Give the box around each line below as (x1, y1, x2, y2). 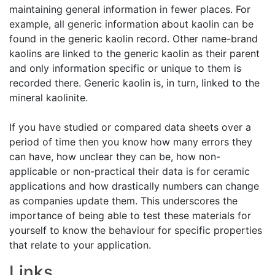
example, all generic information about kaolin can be (9, 18, 254, 30)
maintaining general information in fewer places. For (9, 3, 250, 15)
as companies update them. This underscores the (9, 195, 238, 207)
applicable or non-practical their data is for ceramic (9, 165, 250, 177)
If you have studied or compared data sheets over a (9, 121, 251, 133)
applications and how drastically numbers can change (9, 180, 259, 192)
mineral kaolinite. (9, 91, 88, 104)
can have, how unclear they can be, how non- (9, 150, 220, 163)
